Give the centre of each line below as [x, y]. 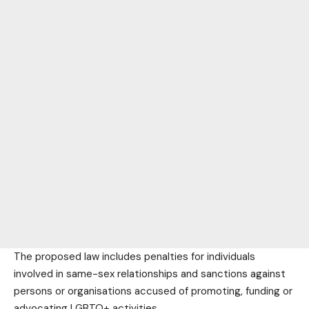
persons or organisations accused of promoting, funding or [153, 291]
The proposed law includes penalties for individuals [134, 256]
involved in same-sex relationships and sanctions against [150, 273]
